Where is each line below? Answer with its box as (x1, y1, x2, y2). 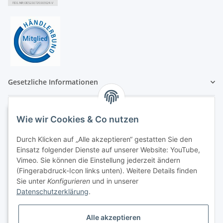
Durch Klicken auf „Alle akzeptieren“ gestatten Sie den (16, 135, 192, 144)
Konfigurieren (47, 177, 90, 186)
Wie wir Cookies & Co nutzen (16, 114, 139, 125)
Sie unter (16, 177, 47, 186)
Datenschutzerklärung (16, 187, 89, 196)
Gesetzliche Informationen (8, 77, 98, 87)
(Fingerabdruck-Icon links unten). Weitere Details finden (16, 166, 197, 175)
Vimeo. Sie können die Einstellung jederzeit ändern (16, 156, 180, 165)
